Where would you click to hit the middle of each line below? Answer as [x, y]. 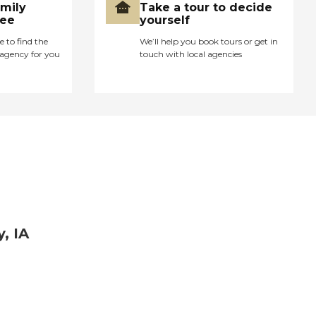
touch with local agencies [191, 54]
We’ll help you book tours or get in [209, 41]
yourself [165, 20]
